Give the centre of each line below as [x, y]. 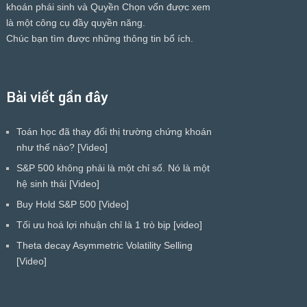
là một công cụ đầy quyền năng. [75, 22]
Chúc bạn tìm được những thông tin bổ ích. [99, 38]
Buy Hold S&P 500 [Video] [72, 204]
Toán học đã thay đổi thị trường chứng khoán [114, 131]
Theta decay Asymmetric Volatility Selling [104, 245]
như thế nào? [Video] [62, 147]
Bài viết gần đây [57, 97]
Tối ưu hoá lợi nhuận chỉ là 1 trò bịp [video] [109, 224]
